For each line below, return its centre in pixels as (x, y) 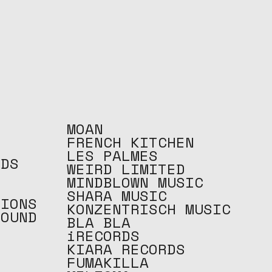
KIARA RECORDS (126, 249)
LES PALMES (112, 155)
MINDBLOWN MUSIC (135, 182)
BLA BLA (98, 222)
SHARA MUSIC (117, 195)
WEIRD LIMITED (126, 169)
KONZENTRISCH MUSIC (148, 209)
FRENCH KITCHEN (130, 142)
